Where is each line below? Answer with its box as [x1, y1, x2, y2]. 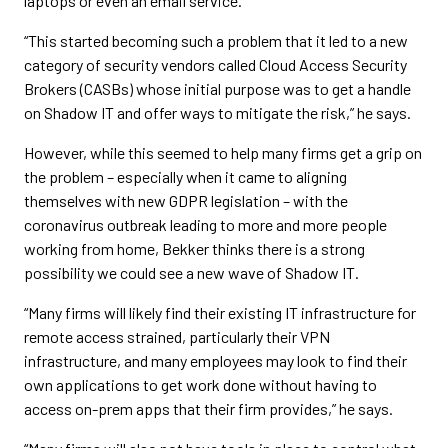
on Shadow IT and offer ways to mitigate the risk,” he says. [24, 103, 411, 122]
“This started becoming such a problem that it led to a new [24, 31, 408, 50]
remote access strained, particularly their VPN [24, 327, 330, 346]
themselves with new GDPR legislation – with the [24, 191, 348, 210]
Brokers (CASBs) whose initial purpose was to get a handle [24, 79, 411, 98]
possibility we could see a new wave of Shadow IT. [24, 263, 359, 282]
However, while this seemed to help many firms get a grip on [24, 143, 422, 162]
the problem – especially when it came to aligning [24, 167, 347, 186]
